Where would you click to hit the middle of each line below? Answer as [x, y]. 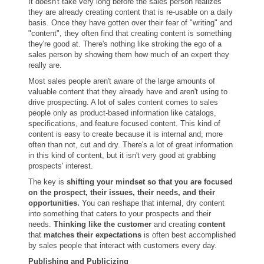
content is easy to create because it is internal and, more [126, 134]
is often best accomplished [189, 235]
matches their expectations [93, 235]
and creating [175, 224]
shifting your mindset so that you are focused [150, 182]
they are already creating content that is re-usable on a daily [131, 12]
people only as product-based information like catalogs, [122, 113]
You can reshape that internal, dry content [152, 203]
